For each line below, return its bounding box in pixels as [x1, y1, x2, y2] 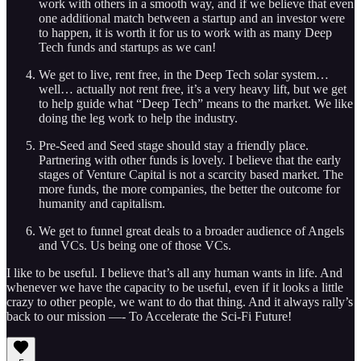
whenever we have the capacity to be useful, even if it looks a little [6, 280, 343, 294]
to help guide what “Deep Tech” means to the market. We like [39, 96, 353, 110]
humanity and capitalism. [39, 196, 165, 210]
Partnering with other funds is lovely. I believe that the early [39, 152, 341, 167]
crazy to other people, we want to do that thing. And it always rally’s [6, 294, 353, 309]
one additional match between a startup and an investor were [39, 10, 345, 25]
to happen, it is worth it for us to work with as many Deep [39, 25, 332, 39]
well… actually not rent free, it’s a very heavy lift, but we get [39, 81, 346, 96]
